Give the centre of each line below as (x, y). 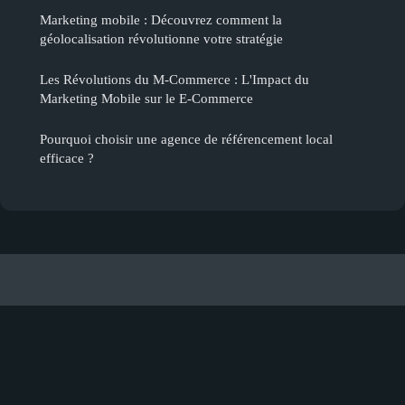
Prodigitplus (69, 313)
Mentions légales (68, 339)
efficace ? (67, 157)
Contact (141, 339)
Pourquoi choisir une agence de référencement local (186, 138)
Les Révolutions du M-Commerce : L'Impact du (174, 79)
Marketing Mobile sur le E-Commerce (146, 98)
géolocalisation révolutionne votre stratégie (161, 38)
